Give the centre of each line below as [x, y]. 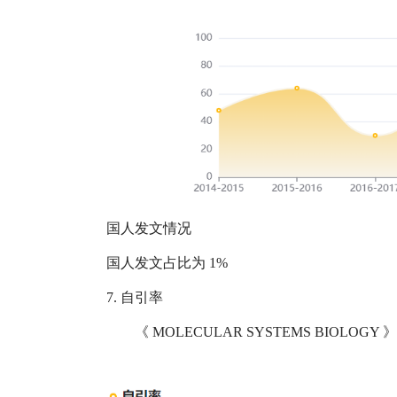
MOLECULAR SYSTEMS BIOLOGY [268, 332]
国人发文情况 [149, 229]
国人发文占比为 [156, 263]
